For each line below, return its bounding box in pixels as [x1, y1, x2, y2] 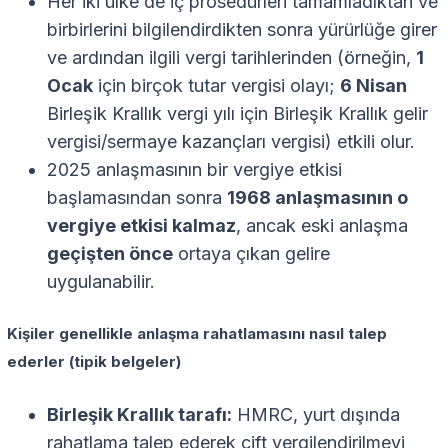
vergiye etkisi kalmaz [47, 215, 236, 237]
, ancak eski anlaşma [236, 215, 408, 237]
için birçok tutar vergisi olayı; [93, 75, 340, 97]
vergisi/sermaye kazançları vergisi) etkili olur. [47, 131, 415, 153]
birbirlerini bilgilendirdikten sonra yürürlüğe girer [47, 19, 437, 41]
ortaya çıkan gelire [173, 243, 330, 265]
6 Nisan [340, 75, 407, 97]
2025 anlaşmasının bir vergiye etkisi [47, 159, 342, 181]
